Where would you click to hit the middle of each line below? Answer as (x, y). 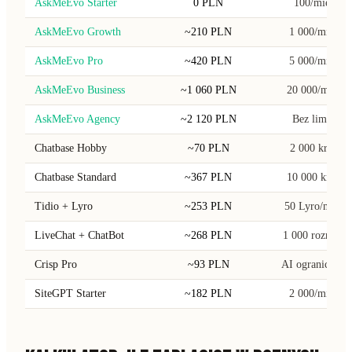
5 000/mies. (315, 60)
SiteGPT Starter (70, 293)
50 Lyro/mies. (315, 206)
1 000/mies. (315, 31)
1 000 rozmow (315, 235)
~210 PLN (208, 31)
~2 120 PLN (208, 119)
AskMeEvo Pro (69, 60)
